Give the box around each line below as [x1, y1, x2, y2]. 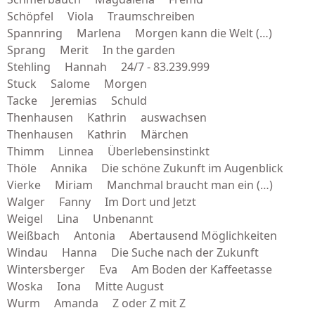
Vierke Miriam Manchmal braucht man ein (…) [7, 177, 273, 193]
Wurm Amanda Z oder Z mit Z [7, 295, 186, 311]
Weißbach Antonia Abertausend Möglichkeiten [7, 228, 277, 243]
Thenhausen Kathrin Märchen [7, 127, 188, 142]
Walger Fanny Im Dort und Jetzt [7, 194, 196, 210]
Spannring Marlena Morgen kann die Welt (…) [7, 25, 272, 41]
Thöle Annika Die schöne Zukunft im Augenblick [7, 160, 283, 176]
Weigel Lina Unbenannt [7, 211, 153, 226]
